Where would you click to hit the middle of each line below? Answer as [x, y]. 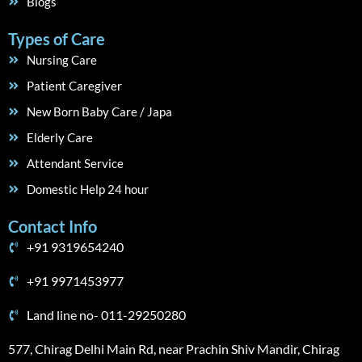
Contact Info [53, 226]
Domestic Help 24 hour [87, 189]
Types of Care [57, 39]
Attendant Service [75, 163]
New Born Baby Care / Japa [99, 112]
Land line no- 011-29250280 [106, 315]
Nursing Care [61, 60]
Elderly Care [59, 137]
